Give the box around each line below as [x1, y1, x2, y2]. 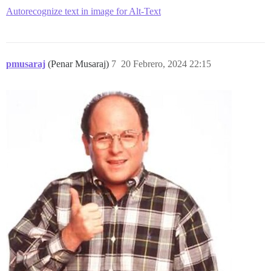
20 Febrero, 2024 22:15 [121, 58, 211, 69]
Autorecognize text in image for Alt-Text [6, 5, 161, 16]
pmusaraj [6, 58, 45, 69]
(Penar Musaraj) [48, 58, 111, 69]
